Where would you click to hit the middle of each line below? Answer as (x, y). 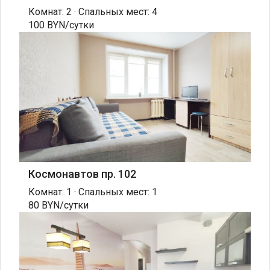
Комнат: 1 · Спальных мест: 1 (93, 192)
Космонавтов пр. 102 (82, 174)
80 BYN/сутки (58, 205)
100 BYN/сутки (61, 25)
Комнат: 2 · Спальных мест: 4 (93, 11)
